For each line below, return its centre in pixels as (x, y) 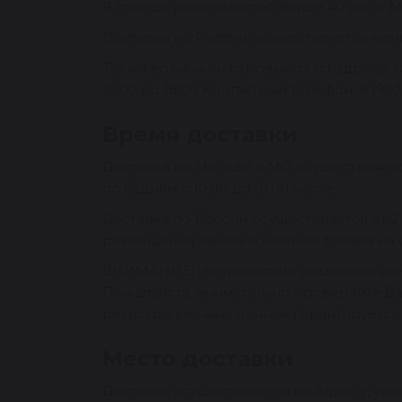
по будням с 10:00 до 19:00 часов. (220, 188)
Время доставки (200, 134)
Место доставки (198, 358)
